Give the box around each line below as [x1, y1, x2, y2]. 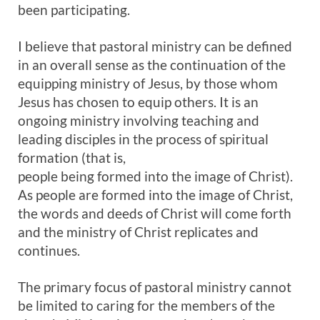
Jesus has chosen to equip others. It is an [18, 94, 259, 110]
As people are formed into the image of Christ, [18, 186, 293, 203]
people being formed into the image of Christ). [18, 168, 293, 184]
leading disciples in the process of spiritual [18, 131, 269, 147]
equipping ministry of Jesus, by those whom [18, 75, 278, 91]
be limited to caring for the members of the [18, 297, 275, 314]
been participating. [18, 1, 130, 18]
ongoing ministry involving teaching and [18, 112, 259, 129]
